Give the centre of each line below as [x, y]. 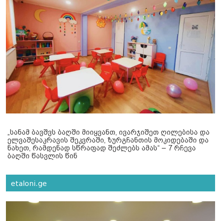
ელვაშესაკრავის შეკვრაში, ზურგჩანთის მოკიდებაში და [108, 140]
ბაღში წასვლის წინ [42, 156]
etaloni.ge [29, 184]
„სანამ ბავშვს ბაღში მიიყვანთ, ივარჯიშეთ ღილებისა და [109, 132]
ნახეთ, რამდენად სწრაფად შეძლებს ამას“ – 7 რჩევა [102, 148]
